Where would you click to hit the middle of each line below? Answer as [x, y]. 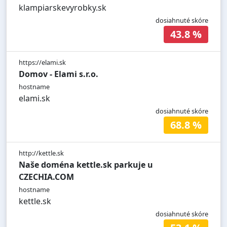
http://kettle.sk [41, 153]
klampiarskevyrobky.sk [63, 8]
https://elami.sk [42, 63]
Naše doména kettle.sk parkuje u [86, 165]
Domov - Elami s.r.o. [59, 74]
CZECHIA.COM [46, 177]
